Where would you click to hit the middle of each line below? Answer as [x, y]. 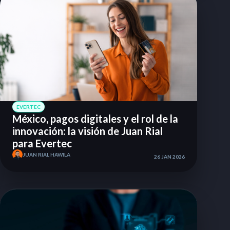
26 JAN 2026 [169, 157]
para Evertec [42, 143]
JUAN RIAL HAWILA [46, 155]
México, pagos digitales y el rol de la [95, 119]
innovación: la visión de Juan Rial [88, 131]
